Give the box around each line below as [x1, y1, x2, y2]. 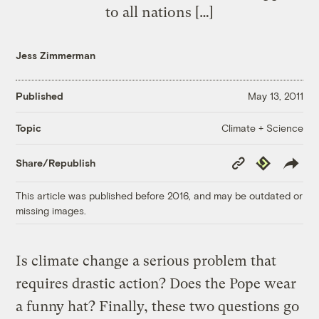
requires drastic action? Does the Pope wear [16, 275, 297, 292]
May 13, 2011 [247, 90, 303, 103]
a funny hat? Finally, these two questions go [16, 298, 300, 315]
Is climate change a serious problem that [16, 252, 277, 269]
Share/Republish [16, 157, 96, 169]
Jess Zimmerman [16, 48, 96, 61]
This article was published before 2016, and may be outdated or [16, 189, 303, 202]
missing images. [16, 204, 87, 216]
